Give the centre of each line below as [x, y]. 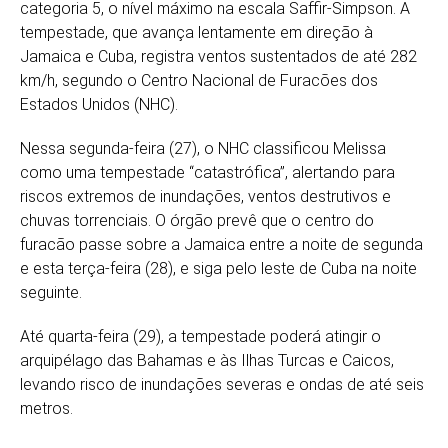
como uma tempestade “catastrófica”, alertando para [207, 173]
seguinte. [51, 293]
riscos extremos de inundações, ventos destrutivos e [205, 197]
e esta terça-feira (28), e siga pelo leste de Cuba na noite [218, 269]
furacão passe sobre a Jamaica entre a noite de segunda [221, 245]
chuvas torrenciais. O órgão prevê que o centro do [197, 221]
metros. [46, 409]
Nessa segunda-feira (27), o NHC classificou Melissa [203, 149]
